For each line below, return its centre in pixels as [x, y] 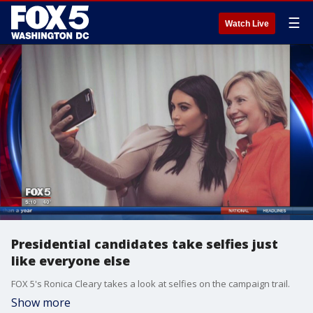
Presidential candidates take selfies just [145, 244]
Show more [41, 303]
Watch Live [247, 24]
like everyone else [71, 261]
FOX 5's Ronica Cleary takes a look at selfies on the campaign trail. [151, 284]
